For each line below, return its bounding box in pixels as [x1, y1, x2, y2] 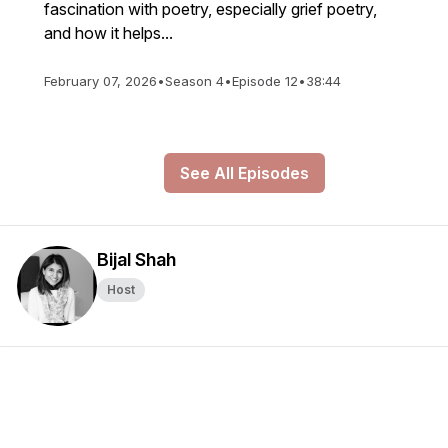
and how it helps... [44, 23, 173, 43]
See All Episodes [179, 163, 309, 183]
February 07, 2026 [44, 73, 157, 89]
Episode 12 [232, 73, 298, 89]
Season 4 [165, 73, 224, 89]
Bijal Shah [97, 249, 176, 270]
